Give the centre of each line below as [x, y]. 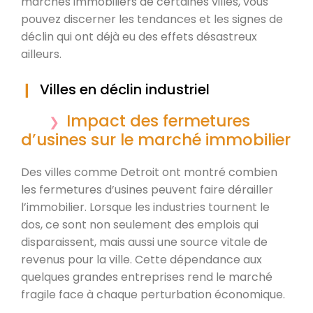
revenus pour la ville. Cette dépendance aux [141, 259]
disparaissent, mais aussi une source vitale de [144, 242]
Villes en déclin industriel [125, 89]
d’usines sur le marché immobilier [156, 139]
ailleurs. [41, 54]
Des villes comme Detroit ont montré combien [149, 172]
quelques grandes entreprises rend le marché [147, 277]
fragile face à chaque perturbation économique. [153, 294]
